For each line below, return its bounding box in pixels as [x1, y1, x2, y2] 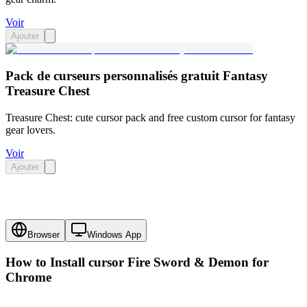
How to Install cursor [5, 255, 127, 270]
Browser [27, 230, 60, 241]
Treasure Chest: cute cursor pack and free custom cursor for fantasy [5, 111, 295, 123]
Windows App [87, 230, 141, 241]
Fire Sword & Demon [127, 255, 249, 270]
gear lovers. [5, 123, 56, 136]
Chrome [5, 270, 51, 285]
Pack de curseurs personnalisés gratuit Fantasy [5, 68, 268, 83]
